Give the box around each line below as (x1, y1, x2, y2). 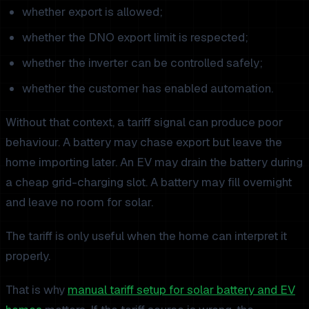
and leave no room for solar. (6, 194, 153, 210)
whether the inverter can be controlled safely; (22, 54, 263, 70)
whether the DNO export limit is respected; (22, 29, 248, 45)
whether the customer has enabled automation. (22, 80, 273, 96)
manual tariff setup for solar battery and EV (68, 281, 295, 297)
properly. (6, 248, 50, 263)
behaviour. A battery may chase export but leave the (6, 134, 282, 150)
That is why (6, 281, 68, 297)
